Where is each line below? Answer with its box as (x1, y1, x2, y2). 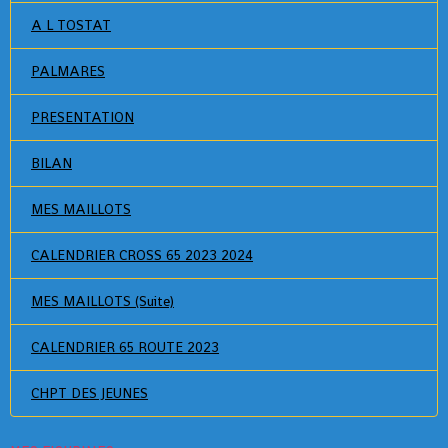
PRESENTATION (31, 108, 134, 126)
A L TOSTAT (31, 16, 111, 34)
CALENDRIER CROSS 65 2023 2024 (31, 246, 253, 264)
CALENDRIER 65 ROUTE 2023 (31, 338, 219, 356)
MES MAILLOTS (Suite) (31, 292, 174, 310)
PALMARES (31, 62, 105, 80)
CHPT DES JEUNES (31, 384, 148, 402)
